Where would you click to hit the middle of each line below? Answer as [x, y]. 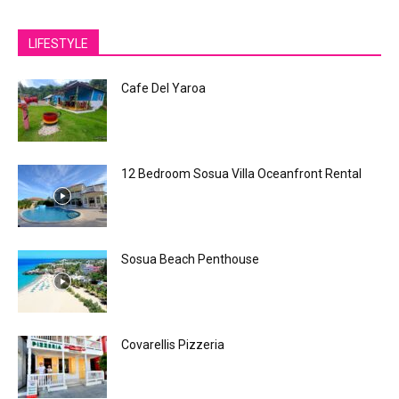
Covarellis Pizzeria [173, 344]
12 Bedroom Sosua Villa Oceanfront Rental [241, 173]
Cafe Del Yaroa [163, 88]
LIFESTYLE [58, 43]
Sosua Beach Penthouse [190, 259]
